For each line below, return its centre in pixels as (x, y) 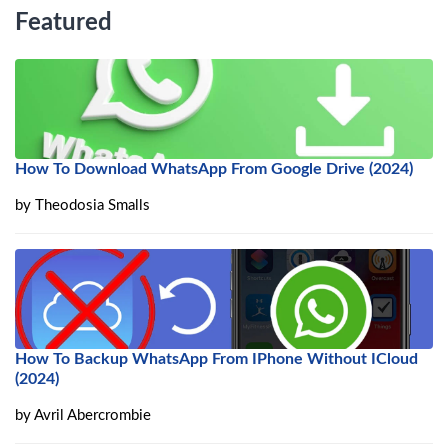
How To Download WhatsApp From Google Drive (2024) (214, 169)
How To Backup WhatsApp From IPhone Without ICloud (216, 359)
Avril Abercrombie (92, 416)
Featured (63, 23)
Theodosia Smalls (92, 206)
